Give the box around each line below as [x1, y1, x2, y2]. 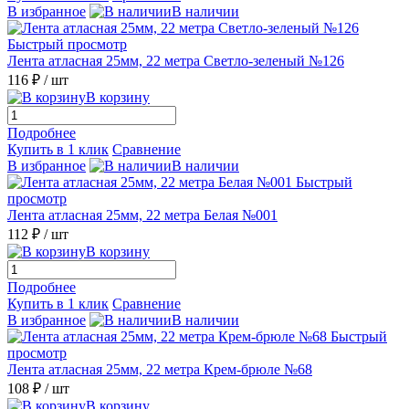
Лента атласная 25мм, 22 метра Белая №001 [7, 206, 278, 223]
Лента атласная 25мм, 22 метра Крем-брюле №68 [7, 361, 312, 377]
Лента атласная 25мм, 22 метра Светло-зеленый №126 [7, 52, 344, 68]
